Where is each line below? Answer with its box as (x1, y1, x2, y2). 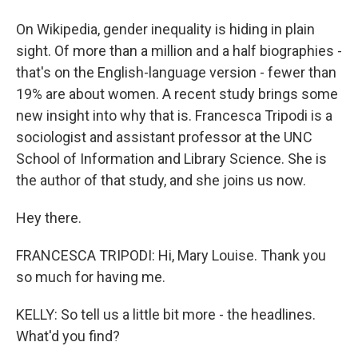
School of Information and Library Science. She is (16, 150, 327, 167)
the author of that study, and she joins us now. (16, 172, 306, 189)
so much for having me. (16, 268, 165, 285)
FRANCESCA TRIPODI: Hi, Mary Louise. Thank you (16, 247, 326, 264)
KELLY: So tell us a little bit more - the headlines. (16, 306, 316, 323)
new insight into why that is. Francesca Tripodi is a (16, 107, 332, 124)
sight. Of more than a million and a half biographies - (16, 42, 342, 59)
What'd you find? (16, 328, 120, 344)
